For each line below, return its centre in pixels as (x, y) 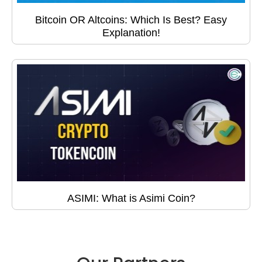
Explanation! (131, 33)
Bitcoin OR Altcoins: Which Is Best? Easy (131, 20)
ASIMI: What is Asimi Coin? (131, 199)
